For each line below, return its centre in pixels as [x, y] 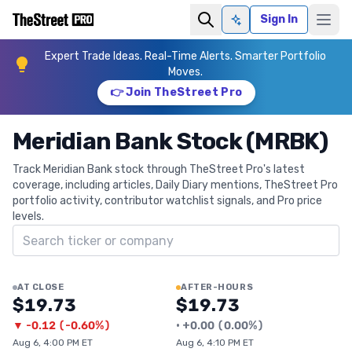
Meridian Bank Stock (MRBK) [170, 141]
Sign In [279, 19]
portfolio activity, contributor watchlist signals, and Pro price [167, 201]
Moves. [185, 72]
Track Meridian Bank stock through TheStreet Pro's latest [159, 169]
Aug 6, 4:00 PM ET [53, 343]
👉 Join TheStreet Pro [176, 92]
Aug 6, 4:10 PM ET [215, 343]
